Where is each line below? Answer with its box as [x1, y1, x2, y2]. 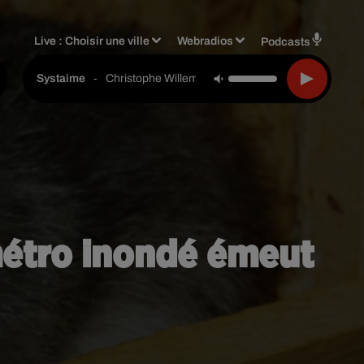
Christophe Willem [106, 71, 198, 84]
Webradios [177, 34, 234, 47]
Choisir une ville [65, 34, 150, 47]
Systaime [37, 72, 85, 84]
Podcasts [261, 35, 310, 48]
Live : [34, 34, 66, 47]
